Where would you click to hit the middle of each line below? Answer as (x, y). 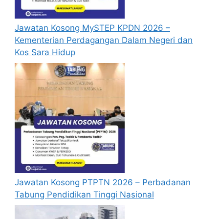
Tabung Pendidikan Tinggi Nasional (84, 194)
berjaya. (55, 22)
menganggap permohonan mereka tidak (118, 10)
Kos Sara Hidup (45, 52)
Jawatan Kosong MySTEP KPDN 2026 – (92, 28)
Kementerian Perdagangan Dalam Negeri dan (104, 40)
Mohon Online (43, 47)
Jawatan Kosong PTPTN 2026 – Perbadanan (103, 182)
